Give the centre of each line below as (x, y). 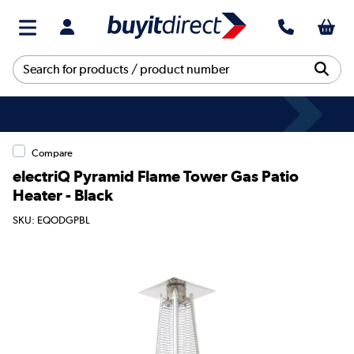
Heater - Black (63, 195)
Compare (52, 153)
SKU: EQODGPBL (51, 220)
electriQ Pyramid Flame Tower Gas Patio (156, 176)
